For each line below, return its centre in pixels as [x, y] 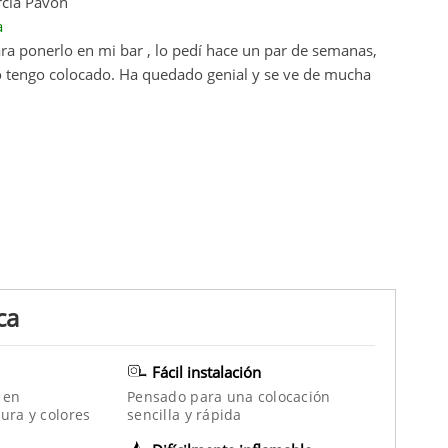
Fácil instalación [206, 371]
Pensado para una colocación [229, 396]
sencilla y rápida [184, 414]
